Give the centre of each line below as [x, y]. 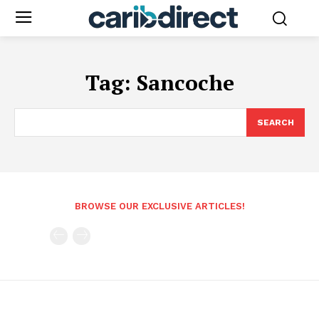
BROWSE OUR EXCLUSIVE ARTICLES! [159, 206]
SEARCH [276, 122]
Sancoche [185, 82]
